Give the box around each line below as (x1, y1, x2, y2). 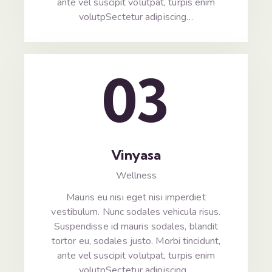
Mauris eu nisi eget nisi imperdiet (66, 191, 206, 205)
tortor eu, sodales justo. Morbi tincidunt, (51, 234, 221, 248)
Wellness (115, 168, 157, 182)
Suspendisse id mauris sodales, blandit (53, 220, 219, 234)
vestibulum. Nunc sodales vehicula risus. (51, 205, 221, 219)
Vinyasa (111, 146, 161, 164)
